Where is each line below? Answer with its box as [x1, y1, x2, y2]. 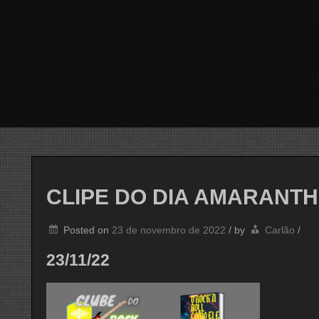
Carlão [265, 224, 295, 236]
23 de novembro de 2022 [112, 224, 226, 236]
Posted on [63, 224, 112, 236]
